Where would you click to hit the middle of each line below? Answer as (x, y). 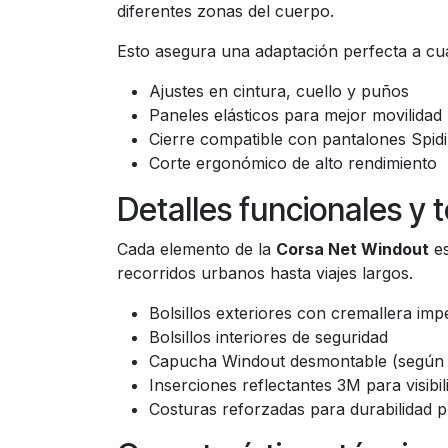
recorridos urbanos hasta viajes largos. (265, 273)
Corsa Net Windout (352, 249)
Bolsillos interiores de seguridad (268, 337)
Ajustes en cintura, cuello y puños (279, 91)
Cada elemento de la (196, 249)
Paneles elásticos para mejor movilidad (295, 115)
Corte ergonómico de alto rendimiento (293, 163)
